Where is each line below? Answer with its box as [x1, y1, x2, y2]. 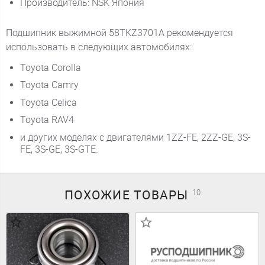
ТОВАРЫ [134, 188, 192, 203]
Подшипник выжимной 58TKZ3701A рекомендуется [5, 27, 233, 38]
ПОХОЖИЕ [64, 188, 134, 203]
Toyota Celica [20, 96, 77, 108]
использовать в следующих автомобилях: [5, 41, 192, 53]
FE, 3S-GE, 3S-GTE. [20, 143, 98, 155]
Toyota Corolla [20, 62, 81, 73]
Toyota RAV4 [20, 114, 74, 126]
